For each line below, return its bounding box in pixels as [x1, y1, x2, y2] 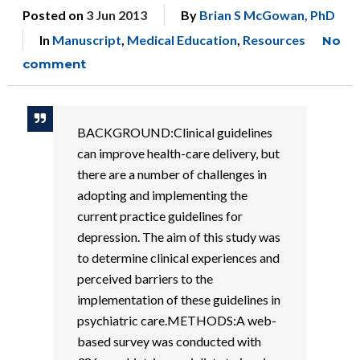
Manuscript [52, 32, 121, 47]
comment [22, 56, 86, 72]
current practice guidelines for [76, 208, 243, 223]
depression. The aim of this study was [76, 229, 280, 244]
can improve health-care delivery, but [76, 145, 280, 161]
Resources [243, 32, 305, 47]
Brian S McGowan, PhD [199, 7, 335, 22]
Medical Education [127, 32, 237, 47]
